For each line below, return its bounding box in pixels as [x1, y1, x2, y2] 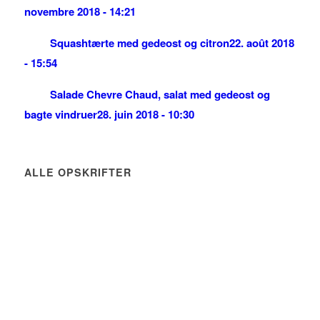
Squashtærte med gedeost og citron [49, 35, 229, 51]
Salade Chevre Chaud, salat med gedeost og [49, 86, 270, 103]
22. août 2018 [229, 35, 294, 51]
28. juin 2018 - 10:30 [96, 106, 194, 123]
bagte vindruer [24, 106, 97, 123]
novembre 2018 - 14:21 [24, 4, 136, 20]
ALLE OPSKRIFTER [24, 165, 131, 180]
